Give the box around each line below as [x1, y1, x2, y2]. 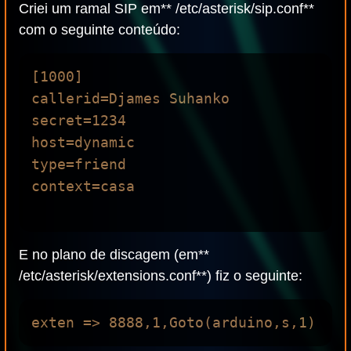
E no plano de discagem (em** [19, 247, 209, 262]
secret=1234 [31, 112, 126, 128]
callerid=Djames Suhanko [31, 90, 230, 107]
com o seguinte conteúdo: [19, 22, 180, 38]
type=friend [31, 156, 126, 172]
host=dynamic [31, 134, 135, 150]
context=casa [31, 178, 135, 194]
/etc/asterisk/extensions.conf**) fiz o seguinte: [19, 268, 302, 284]
